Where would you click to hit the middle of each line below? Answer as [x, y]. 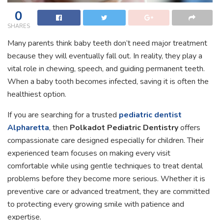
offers [189, 127]
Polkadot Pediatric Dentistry [124, 127]
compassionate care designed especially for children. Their [106, 140]
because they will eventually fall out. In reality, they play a [105, 56]
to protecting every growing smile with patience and [96, 204]
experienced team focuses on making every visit [89, 153]
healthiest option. [37, 94]
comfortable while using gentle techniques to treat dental [105, 166]
